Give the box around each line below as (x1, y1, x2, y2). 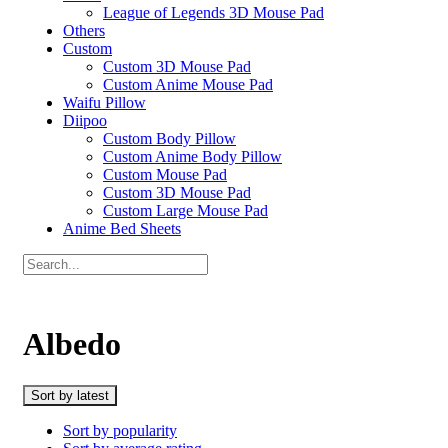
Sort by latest (31, 387, 109, 403)
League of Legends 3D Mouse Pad (103, 4, 324, 21)
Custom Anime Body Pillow (103, 148, 282, 165)
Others (63, 22, 105, 39)
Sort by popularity (63, 421, 177, 439)
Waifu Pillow (63, 94, 146, 111)
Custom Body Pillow (103, 130, 236, 147)
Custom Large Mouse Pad (103, 202, 268, 219)
